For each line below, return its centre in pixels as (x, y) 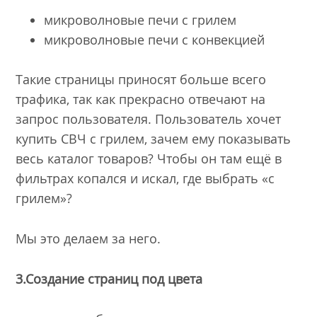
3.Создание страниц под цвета (109, 279)
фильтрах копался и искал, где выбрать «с (145, 179)
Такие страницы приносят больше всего (141, 80)
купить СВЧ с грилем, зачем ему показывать (154, 139)
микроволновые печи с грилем (140, 19)
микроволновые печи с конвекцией (155, 39)
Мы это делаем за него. (88, 239)
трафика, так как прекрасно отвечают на (141, 99)
